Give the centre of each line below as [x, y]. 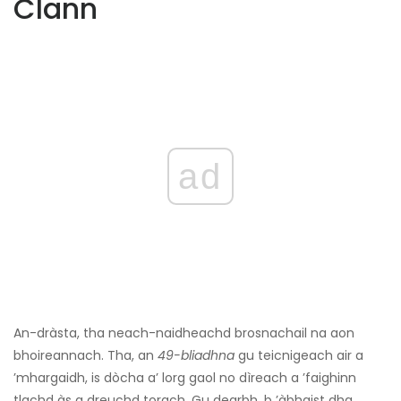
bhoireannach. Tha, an [85, 355]
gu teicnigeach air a [299, 355]
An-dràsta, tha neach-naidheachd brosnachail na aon [184, 333]
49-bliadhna [196, 355]
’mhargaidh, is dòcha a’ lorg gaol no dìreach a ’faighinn [185, 377]
